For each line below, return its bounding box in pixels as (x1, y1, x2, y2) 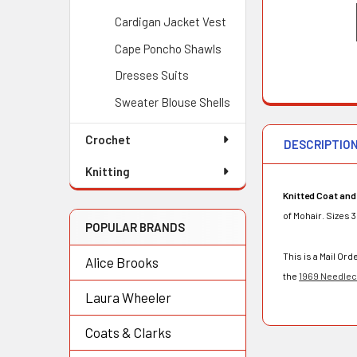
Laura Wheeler (85, 288, 171, 305)
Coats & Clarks (85, 324, 171, 340)
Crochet (85, 132, 131, 147)
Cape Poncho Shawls (114, 41, 222, 56)
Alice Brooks (85, 253, 159, 270)
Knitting (85, 164, 130, 179)
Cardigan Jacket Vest (114, 14, 226, 29)
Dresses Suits (114, 68, 189, 83)
